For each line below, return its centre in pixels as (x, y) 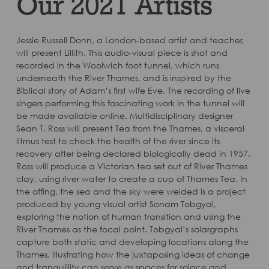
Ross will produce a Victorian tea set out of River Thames (131, 166)
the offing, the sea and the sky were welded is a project (131, 191)
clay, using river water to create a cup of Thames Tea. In (131, 179)
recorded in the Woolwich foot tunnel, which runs (117, 65)
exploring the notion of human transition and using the (128, 216)
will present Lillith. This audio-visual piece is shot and (122, 53)
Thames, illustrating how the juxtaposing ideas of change (133, 254)
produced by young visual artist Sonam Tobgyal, (116, 204)
